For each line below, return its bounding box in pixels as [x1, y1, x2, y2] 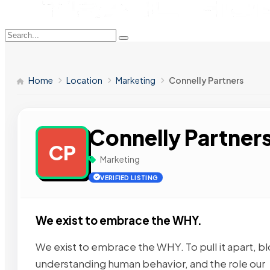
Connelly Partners [169, 75, 243, 86]
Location [66, 75, 102, 86]
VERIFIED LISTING [100, 174, 159, 181]
